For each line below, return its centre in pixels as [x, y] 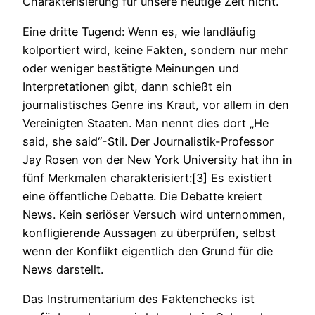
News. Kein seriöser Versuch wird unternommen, [154, 214]
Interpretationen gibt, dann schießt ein [127, 86]
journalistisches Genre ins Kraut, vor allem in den [156, 104]
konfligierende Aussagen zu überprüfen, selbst [149, 232]
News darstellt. [63, 269]
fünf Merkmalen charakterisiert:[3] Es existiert [147, 178]
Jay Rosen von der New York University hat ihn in [157, 159]
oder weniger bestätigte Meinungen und [131, 68]
